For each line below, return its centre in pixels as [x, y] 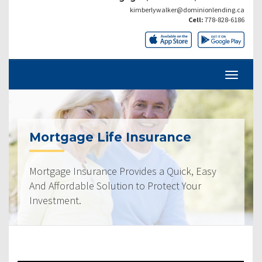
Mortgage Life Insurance [110, 137]
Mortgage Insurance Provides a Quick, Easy [123, 171]
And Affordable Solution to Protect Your [115, 185]
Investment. [55, 200]
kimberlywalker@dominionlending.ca [187, 9]
